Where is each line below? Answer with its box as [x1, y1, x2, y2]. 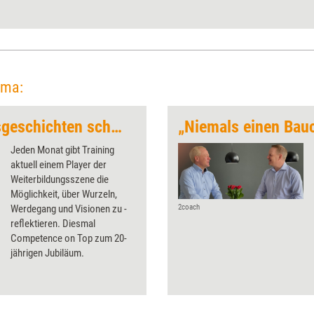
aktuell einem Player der [11, 158, 107, 171]
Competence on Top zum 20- [11, 231, 127, 245]
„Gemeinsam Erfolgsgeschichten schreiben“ [111, 116, 122, 137]
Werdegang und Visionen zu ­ [11, 202, 127, 215]
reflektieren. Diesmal [11, 217, 95, 230]
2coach [178, 202, 200, 212]
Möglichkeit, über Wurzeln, [11, 187, 117, 200]
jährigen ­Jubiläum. [11, 246, 84, 259]
